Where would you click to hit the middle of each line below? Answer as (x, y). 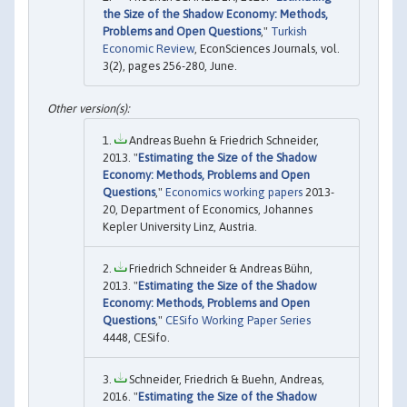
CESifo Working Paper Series (238, 321)
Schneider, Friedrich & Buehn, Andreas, (225, 380)
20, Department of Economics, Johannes (208, 210)
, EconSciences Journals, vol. (267, 49)
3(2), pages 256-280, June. (170, 66)
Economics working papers (234, 193)
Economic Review (149, 49)
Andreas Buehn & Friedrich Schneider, (223, 141)
